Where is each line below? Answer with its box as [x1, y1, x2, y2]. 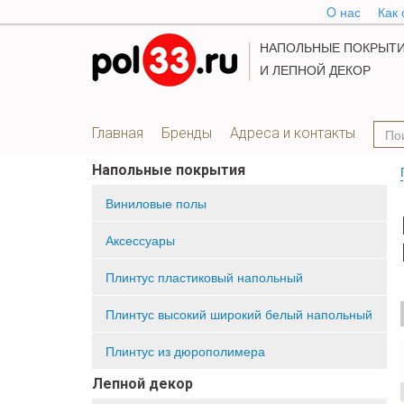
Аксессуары [106, 231, 175, 249]
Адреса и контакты [230, 124, 355, 142]
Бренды [161, 124, 212, 142]
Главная [92, 124, 143, 142]
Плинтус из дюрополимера [106, 342, 265, 360]
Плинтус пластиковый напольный [106, 268, 303, 286]
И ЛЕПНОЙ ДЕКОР [260, 60, 371, 78]
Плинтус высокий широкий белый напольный [106, 305, 372, 323]
